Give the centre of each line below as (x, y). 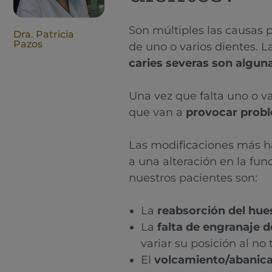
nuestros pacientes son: (195, 178)
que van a (157, 113)
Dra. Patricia (44, 35)
